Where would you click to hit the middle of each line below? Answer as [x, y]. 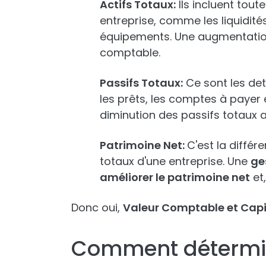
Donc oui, [97, 207]
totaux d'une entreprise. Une [175, 161]
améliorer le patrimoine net [175, 177]
